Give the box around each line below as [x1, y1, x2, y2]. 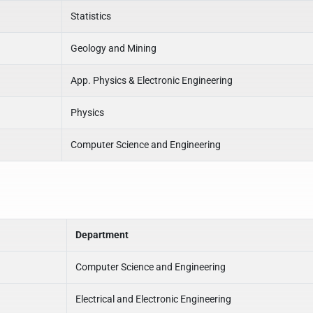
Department [75, 229, 129, 240]
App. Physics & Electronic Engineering [71, 75, 233, 86]
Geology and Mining [71, 43, 156, 54]
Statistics [71, 10, 111, 22]
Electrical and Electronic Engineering [75, 293, 231, 305]
